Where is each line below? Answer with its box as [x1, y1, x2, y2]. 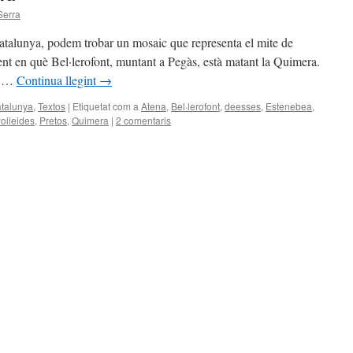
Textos [38, 99, 65, 113]
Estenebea [266, 99, 312, 113]
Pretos [39, 113, 67, 127]
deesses [225, 99, 261, 113]
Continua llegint [17, 72, 99, 88]
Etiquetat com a [72, 99, 139, 113]
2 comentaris [116, 113, 171, 127]
